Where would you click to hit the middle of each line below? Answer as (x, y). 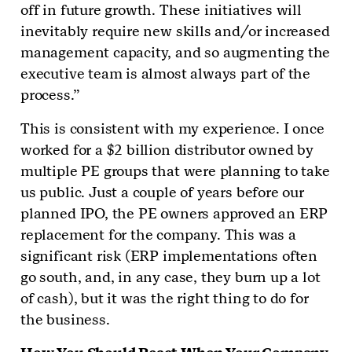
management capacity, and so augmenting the (176, 53)
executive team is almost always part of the (166, 74)
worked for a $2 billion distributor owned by (167, 150)
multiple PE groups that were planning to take (175, 171)
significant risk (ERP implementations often (169, 256)
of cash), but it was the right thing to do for (165, 299)
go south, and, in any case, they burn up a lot (170, 277)
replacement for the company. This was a (158, 235)
